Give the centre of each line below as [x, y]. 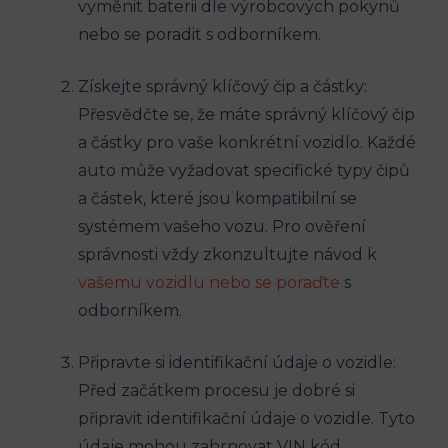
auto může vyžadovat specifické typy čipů [244, 171]
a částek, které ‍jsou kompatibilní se [217, 199]
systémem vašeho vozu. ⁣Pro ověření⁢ [222, 227]
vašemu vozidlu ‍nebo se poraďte [209, 283]
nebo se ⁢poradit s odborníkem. [199, 35]
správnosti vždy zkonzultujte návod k [227, 255]
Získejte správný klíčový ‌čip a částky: [222, 87]
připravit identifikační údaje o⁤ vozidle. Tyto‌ [246, 419]
